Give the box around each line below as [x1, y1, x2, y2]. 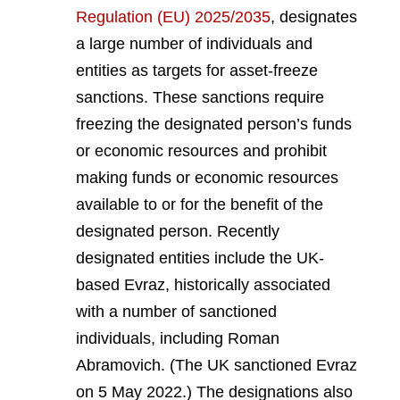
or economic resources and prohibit [76, 142, 327, 161]
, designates [271, 8, 357, 27]
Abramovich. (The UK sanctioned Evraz [76, 356, 357, 375]
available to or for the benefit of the [76, 196, 323, 214]
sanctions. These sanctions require [76, 88, 324, 107]
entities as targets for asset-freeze [76, 62, 318, 80]
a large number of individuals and [76, 35, 312, 54]
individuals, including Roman [76, 329, 279, 348]
